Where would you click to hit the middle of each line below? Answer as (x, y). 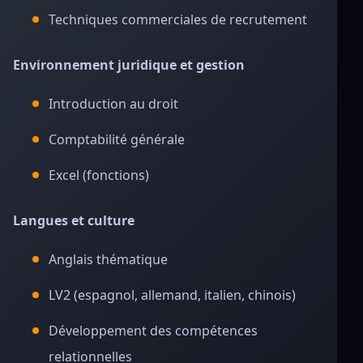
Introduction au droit (113, 104)
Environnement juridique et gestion (129, 65)
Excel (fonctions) (99, 175)
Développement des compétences (153, 331)
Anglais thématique (108, 259)
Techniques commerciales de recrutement (178, 19)
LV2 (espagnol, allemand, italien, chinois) (172, 295)
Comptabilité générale (117, 139)
